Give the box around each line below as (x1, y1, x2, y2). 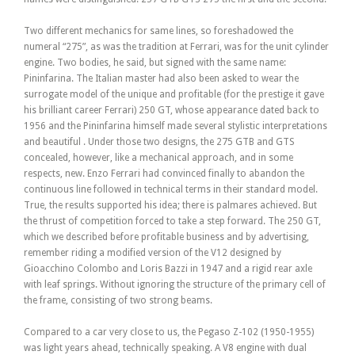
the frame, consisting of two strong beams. (24, 295, 212, 307)
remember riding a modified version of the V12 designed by (24, 247, 281, 259)
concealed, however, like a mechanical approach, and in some (24, 152, 293, 164)
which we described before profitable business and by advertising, (24, 231, 309, 243)
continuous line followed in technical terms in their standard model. (24, 184, 318, 196)
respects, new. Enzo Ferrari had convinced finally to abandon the (24, 168, 304, 180)
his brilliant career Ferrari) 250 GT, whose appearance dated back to (24, 105, 319, 116)
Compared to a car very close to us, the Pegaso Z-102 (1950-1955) (24, 326, 314, 338)
